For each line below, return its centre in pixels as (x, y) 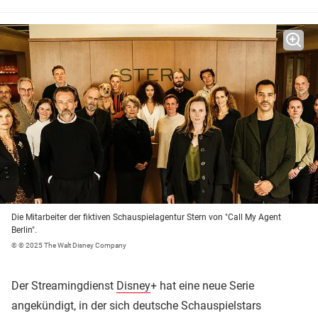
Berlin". (24, 230)
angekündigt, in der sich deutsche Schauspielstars (136, 306)
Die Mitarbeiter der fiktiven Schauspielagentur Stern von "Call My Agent (146, 218)
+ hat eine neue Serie (202, 286)
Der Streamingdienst (64, 286)
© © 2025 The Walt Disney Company (69, 246)
